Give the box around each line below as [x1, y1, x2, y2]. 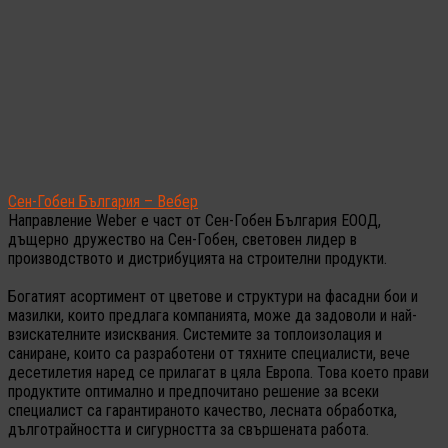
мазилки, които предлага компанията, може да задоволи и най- [8, 305, 417, 325]
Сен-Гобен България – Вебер [8, 191, 198, 211]
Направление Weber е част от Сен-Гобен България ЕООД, [8, 210, 381, 230]
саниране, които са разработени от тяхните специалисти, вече [8, 343, 410, 363]
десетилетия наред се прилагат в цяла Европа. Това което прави [8, 362, 429, 382]
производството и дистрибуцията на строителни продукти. [8, 248, 387, 268]
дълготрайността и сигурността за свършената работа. [8, 419, 369, 439]
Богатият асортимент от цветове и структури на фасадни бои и [8, 286, 418, 306]
